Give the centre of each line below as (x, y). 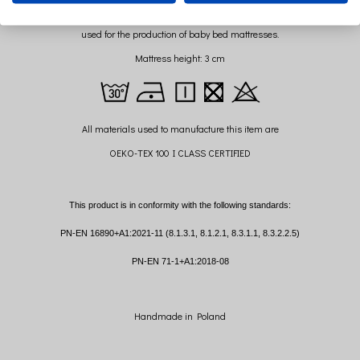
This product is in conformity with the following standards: (180, 205)
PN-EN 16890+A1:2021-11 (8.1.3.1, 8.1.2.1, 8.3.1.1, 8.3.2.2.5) (180, 233)
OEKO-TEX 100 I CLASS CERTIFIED (180, 152)
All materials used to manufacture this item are (180, 128)
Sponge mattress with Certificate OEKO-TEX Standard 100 (180, 9)
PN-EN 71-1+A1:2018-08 (180, 261)
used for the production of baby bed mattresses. (180, 33)
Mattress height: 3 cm (180, 57)
